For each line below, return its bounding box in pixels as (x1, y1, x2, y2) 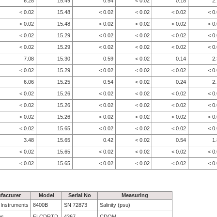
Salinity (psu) (100, 202, 130, 208)
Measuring (122, 192, 148, 198)
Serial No (68, 192, 91, 198)
